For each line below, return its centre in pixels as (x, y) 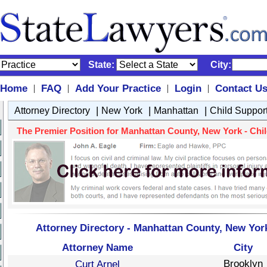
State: (101, 65)
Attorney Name (97, 247)
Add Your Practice (118, 88)
